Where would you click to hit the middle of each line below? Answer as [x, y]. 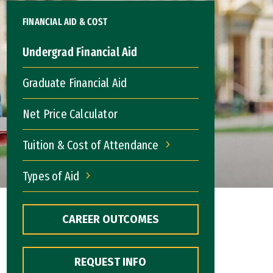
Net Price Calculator [70, 114]
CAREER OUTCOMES [110, 219]
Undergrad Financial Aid [80, 51]
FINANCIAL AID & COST [65, 21]
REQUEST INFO [111, 262]
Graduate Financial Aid [75, 83]
